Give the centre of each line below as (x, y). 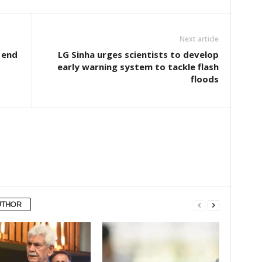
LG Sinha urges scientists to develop (138, 54)
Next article (199, 39)
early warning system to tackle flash (138, 67)
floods (204, 79)
